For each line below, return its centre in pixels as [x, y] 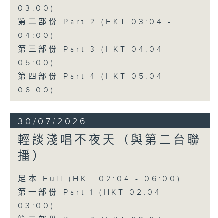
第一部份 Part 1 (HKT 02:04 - [94, 192]
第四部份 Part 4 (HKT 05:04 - [95, 76]
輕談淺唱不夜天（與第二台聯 [109, 140]
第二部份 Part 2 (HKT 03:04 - [95, 22]
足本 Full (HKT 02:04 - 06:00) [100, 179]
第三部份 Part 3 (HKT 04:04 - [95, 49]
